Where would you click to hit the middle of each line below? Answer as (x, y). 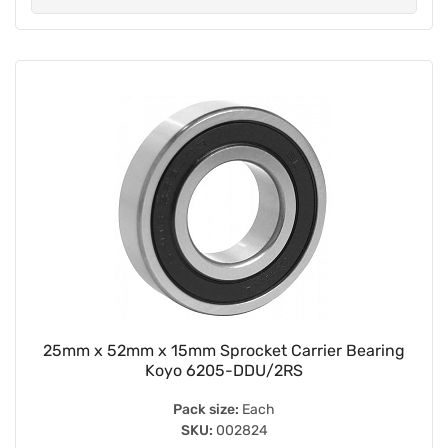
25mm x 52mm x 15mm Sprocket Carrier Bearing (224, 350)
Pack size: (206, 409)
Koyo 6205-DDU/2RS (224, 370)
